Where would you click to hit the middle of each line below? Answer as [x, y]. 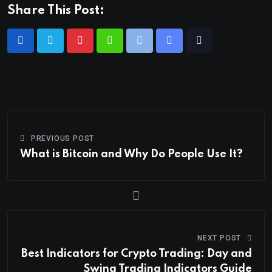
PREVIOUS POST [63, 138]
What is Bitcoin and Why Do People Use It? [131, 154]
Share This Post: [56, 11]
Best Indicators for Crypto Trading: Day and [137, 254]
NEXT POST [219, 238]
